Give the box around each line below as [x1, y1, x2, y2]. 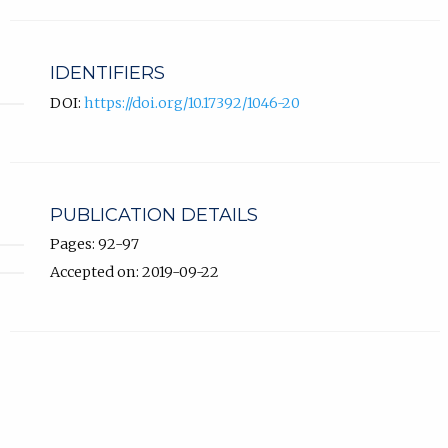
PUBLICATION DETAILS [49, 203, 258, 226]
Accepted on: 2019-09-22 [49, 262, 219, 281]
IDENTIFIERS [49, 62, 165, 85]
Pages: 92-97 [49, 234, 139, 253]
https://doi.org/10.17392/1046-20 [83, 93, 300, 112]
